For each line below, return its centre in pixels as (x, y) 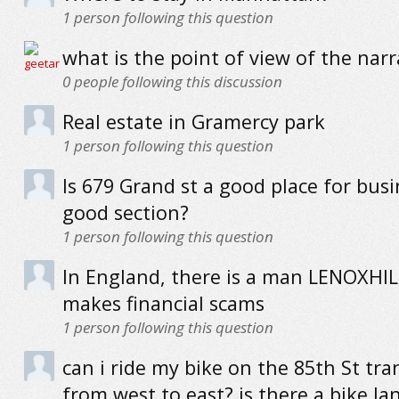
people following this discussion (176, 81)
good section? (125, 212)
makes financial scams (163, 303)
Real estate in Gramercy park (193, 122)
